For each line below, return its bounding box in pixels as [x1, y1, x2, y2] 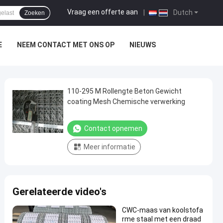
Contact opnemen [84, 124, 142, 132]
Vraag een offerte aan [67, 8, 138, 16]
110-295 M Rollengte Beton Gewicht [67, 87, 182, 95]
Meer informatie [84, 143, 135, 151]
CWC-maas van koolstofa [122, 206, 203, 214]
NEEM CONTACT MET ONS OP [16, 41, 114, 49]
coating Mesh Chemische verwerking [67, 98, 185, 106]
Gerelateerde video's [12, 186, 107, 198]
